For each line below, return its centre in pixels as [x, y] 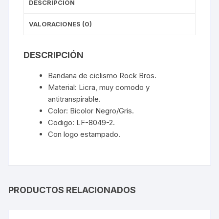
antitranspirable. [75, 99]
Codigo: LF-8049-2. [82, 123]
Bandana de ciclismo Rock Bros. [102, 76]
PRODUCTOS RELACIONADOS [72, 190]
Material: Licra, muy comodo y [99, 88]
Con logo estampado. [84, 134]
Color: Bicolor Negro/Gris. [91, 111]
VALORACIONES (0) [61, 24]
